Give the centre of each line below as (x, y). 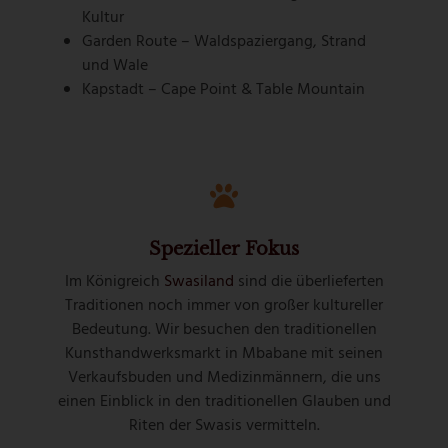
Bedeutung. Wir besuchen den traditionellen (224, 330)
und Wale (115, 66)
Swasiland (198, 282)
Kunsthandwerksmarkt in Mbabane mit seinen (224, 354)
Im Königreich (114, 282)
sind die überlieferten (308, 282)
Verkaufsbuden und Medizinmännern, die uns (224, 378)
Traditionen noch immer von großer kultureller (224, 306)
